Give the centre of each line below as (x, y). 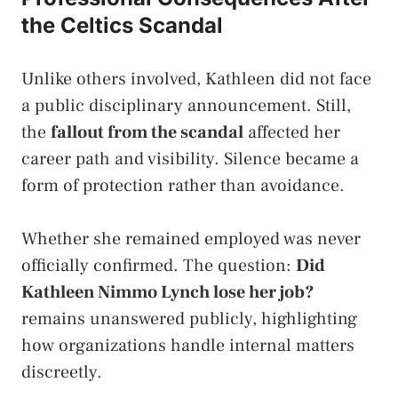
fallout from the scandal (147, 132)
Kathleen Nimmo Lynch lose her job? (168, 292)
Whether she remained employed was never (191, 239)
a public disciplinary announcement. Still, (186, 105)
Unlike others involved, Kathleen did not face (196, 79)
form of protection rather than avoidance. (183, 185)
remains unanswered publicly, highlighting (189, 318)
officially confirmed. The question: (159, 265)
